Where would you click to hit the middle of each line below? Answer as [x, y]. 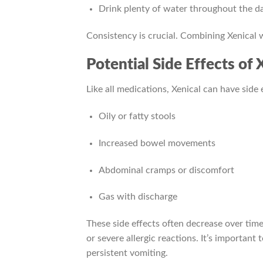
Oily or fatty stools [137, 117]
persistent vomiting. [127, 253]
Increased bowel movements [157, 143]
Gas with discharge [138, 197]
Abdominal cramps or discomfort [166, 170]
